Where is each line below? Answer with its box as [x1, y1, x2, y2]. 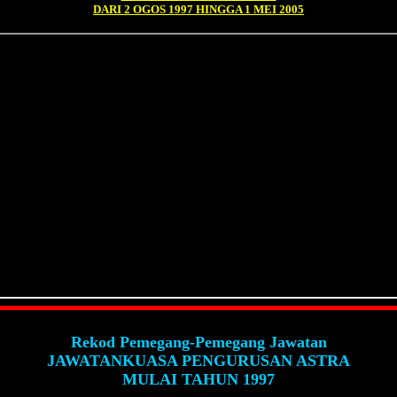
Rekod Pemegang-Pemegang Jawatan [70, 333, 327, 351]
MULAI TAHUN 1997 [122, 370, 275, 388]
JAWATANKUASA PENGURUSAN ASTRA [47, 352, 350, 370]
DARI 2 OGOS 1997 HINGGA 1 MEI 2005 [93, 3, 304, 16]
